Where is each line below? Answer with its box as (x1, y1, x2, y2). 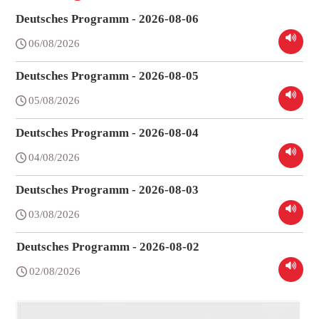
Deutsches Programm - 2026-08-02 (16, 240, 200, 254)
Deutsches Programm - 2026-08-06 (16, 12, 199, 26)
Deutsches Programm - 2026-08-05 (16, 69, 199, 83)
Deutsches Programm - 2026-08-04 (16, 126, 199, 140)
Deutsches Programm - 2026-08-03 (16, 183, 199, 197)
